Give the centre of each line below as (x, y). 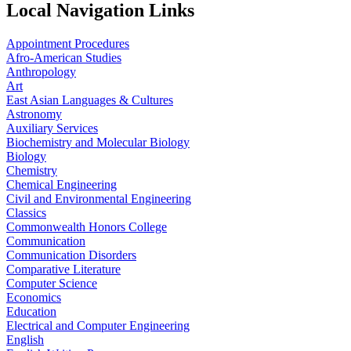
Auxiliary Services (52, 128)
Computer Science (52, 284)
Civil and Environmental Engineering (99, 199)
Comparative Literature (63, 270)
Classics (26, 213)
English (25, 340)
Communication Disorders (71, 255)
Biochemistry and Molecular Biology (98, 143)
